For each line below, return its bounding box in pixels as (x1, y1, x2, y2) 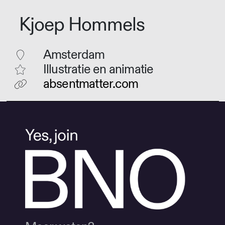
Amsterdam (43, 47, 105, 63)
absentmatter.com (43, 76, 139, 92)
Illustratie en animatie (43, 62, 154, 78)
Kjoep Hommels (19, 13, 145, 37)
